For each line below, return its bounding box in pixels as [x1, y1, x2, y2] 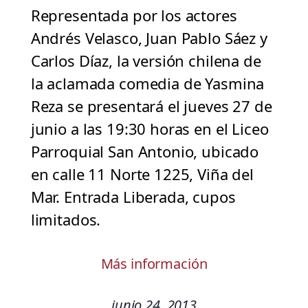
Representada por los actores [30, 5, 237, 26]
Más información [100, 254, 208, 274]
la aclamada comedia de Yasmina [30, 73, 265, 94]
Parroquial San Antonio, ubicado [30, 141, 259, 162]
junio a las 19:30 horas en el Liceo [30, 118, 269, 140]
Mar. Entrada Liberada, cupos [30, 186, 236, 208]
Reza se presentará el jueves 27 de [30, 96, 272, 117]
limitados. [30, 209, 101, 230]
